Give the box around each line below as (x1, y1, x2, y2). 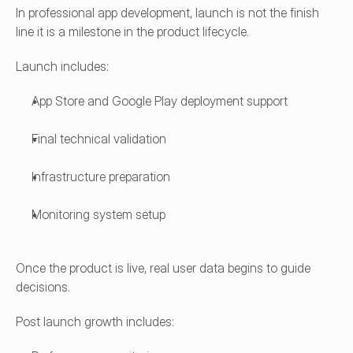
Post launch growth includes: (16, 314, 174, 329)
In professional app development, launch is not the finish (16, 5, 319, 20)
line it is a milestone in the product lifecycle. (16, 24, 249, 39)
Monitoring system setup (32, 206, 165, 222)
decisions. (16, 279, 70, 295)
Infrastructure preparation (32, 169, 170, 184)
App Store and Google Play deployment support (32, 93, 288, 109)
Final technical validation (32, 131, 166, 147)
